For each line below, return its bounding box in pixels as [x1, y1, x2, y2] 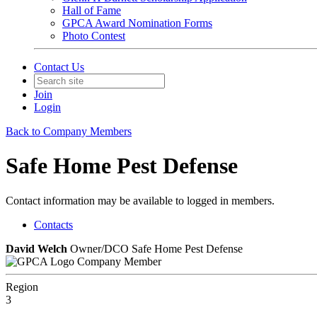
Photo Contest [62, 30, 125, 42]
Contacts [34, 218, 73, 231]
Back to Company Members [6, 125, 132, 137]
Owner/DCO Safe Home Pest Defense [70, 242, 243, 255]
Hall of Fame [62, 4, 121, 16]
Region [6, 280, 38, 293]
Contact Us [34, 61, 84, 73]
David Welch [6, 242, 67, 255]
